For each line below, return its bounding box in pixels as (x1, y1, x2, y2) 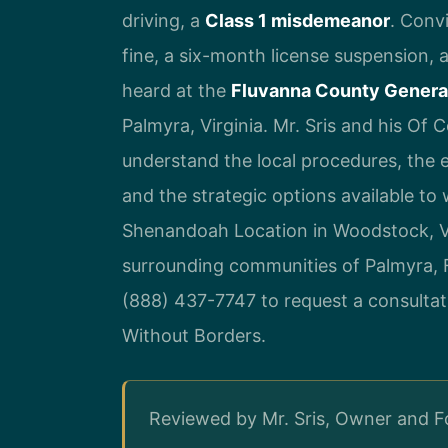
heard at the (122, 79, 231, 101)
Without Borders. (122, 324, 266, 346)
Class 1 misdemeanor (205, 9, 390, 31)
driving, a (122, 9, 205, 31)
